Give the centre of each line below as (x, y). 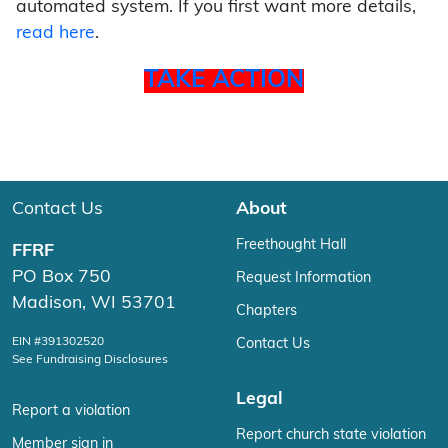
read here (55, 34)
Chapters (266, 312)
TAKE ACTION (224, 81)
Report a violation (71, 412)
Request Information (303, 279)
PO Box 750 (61, 278)
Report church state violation (331, 436)
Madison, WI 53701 (94, 304)
